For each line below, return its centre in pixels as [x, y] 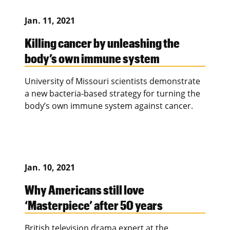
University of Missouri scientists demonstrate [112, 81]
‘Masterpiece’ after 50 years [94, 205]
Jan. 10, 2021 [50, 168]
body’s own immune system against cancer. [109, 106]
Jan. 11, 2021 [50, 21]
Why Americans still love [84, 190]
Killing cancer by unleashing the [102, 43]
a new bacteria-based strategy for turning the [112, 94]
